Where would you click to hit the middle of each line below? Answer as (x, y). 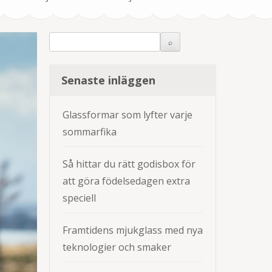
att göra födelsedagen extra (126, 181)
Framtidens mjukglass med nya (133, 230)
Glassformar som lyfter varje (127, 115)
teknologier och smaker (117, 247)
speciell (79, 198)
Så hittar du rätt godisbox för (129, 164)
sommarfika (90, 132)
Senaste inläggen (108, 80)
